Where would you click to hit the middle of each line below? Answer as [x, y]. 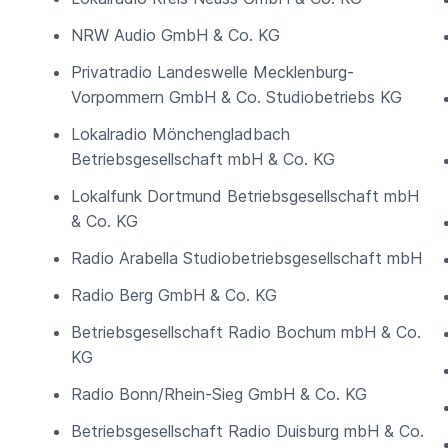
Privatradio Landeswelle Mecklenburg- [212, 72]
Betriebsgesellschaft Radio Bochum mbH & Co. [246, 332]
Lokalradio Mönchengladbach [180, 134]
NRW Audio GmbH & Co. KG [175, 35]
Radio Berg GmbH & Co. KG [174, 295]
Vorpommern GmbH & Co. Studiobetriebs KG [236, 97]
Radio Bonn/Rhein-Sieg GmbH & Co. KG [219, 394]
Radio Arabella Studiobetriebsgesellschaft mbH [246, 258]
